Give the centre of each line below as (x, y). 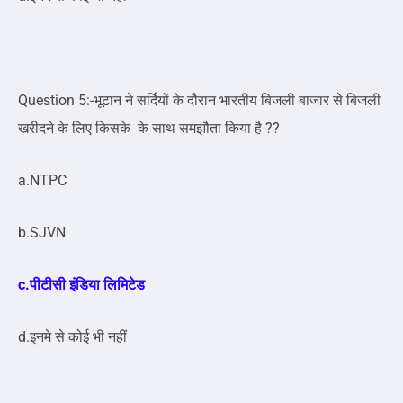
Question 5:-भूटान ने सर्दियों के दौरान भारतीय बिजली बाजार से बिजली (199, 101)
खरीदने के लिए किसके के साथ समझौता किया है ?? (149, 129)
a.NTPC (44, 181)
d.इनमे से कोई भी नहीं (72, 337)
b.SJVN (44, 233)
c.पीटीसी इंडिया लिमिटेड (81, 285)
